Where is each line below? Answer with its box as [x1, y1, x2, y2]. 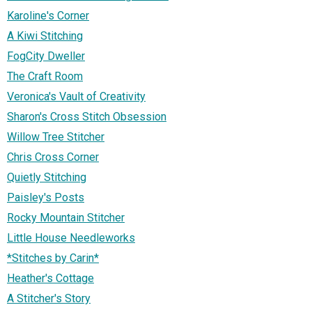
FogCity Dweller [7, 49, 85, 63]
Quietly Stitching [7, 170, 86, 184]
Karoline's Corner [7, 8, 89, 22]
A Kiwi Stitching [7, 29, 83, 42]
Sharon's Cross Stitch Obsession [7, 109, 166, 123]
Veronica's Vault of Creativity [7, 89, 146, 103]
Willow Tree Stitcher [7, 130, 104, 143]
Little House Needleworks [7, 231, 135, 244]
